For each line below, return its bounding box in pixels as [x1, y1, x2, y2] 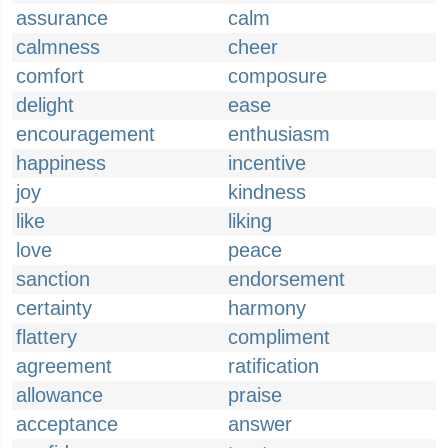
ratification [228, 355, 319, 377]
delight [16, 94, 74, 116]
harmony [228, 297, 306, 319]
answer [228, 413, 292, 435]
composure [228, 65, 327, 87]
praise [228, 384, 282, 406]
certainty [16, 297, 92, 319]
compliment [228, 326, 330, 348]
